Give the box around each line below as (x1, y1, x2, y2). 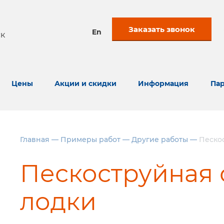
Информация (138, 79, 189, 88)
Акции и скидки (54, 79, 116, 88)
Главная (20, 135, 49, 144)
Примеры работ (60, 135, 120, 144)
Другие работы (131, 135, 188, 144)
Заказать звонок (128, 24, 195, 34)
